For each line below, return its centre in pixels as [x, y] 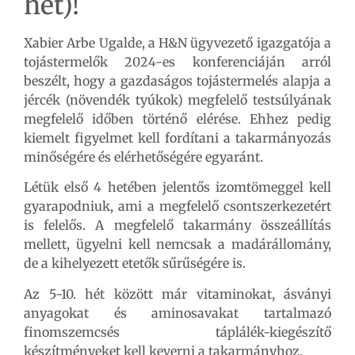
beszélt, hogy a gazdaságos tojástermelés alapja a [177, 81]
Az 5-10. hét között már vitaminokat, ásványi [177, 294]
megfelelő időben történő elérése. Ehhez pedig [177, 119]
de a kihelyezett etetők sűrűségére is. [135, 263]
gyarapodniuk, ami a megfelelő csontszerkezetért [177, 206]
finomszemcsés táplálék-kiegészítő [177, 332]
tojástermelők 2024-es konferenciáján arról [177, 62]
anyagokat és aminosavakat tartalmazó [177, 313]
